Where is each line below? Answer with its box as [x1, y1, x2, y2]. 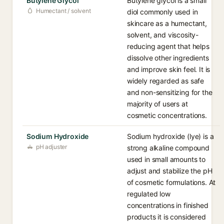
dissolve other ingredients [127, 53, 209, 62]
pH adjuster [36, 143, 67, 150]
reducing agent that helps [127, 42, 209, 50]
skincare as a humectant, [127, 19, 207, 27]
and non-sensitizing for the [127, 88, 212, 96]
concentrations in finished [127, 201, 208, 209]
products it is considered [127, 212, 206, 221]
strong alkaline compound [127, 143, 209, 152]
